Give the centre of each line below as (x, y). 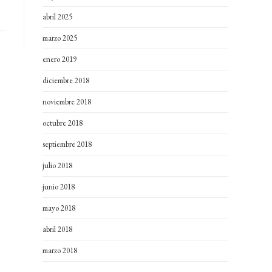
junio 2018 (59, 187)
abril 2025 (57, 17)
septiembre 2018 (67, 144)
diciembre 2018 (66, 80)
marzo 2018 (60, 250)
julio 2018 (57, 165)
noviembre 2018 (67, 102)
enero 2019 (59, 59)
